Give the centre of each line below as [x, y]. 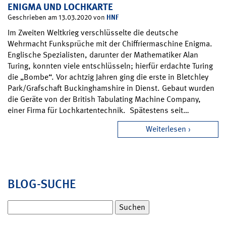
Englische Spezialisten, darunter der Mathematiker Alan [103, 54]
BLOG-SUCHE [42, 184]
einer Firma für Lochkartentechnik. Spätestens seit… [98, 110]
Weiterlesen [166, 129]
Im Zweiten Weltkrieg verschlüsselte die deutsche [93, 32]
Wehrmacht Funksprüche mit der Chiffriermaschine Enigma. [110, 43]
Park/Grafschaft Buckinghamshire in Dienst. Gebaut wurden [111, 88]
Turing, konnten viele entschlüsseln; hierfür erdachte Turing [110, 66]
